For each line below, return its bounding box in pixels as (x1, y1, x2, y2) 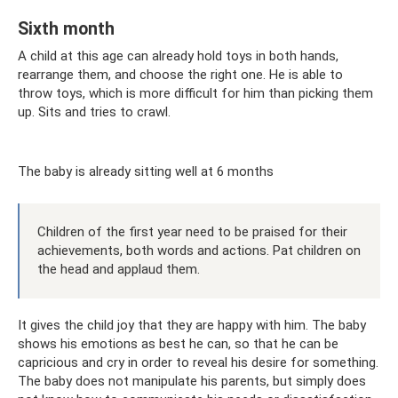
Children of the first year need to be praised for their (37, 223, 347, 240)
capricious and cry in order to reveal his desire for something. (18, 354, 378, 370)
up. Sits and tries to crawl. (18, 103, 171, 120)
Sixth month (18, 18, 115, 39)
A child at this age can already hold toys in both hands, (18, 47, 338, 64)
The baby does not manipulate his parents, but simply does (18, 372, 366, 389)
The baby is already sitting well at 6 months (18, 163, 274, 179)
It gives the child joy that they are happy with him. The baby (18, 316, 366, 333)
